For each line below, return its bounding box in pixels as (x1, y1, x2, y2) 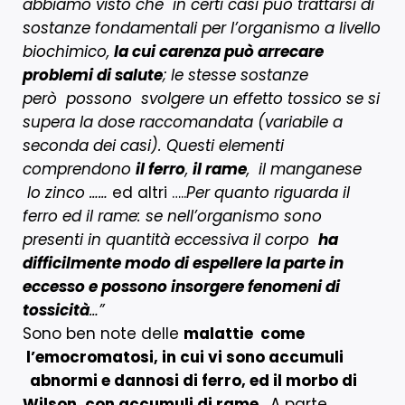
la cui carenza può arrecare (114, 40, 324, 62)
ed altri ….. (108, 181, 186, 203)
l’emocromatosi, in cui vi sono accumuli (23, 345, 344, 368)
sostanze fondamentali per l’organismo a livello (23, 16, 381, 39)
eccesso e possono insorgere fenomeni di (23, 275, 340, 297)
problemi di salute (23, 63, 163, 86)
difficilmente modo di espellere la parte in (23, 251, 344, 274)
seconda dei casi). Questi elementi (23, 134, 284, 156)
